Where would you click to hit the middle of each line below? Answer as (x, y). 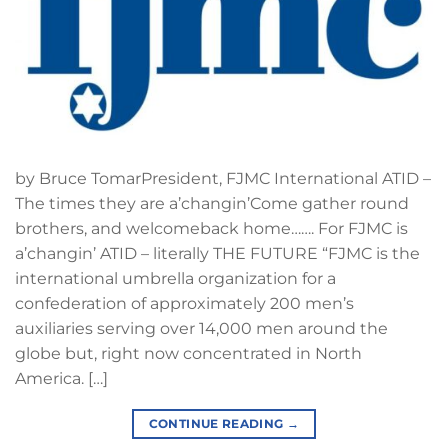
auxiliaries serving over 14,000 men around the (201, 329)
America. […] (61, 379)
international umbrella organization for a (175, 279)
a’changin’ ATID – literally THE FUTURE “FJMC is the (217, 254)
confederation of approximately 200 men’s (184, 304)
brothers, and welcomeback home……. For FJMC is (211, 229)
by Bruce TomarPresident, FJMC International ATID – (223, 179)
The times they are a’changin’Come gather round (212, 204)
